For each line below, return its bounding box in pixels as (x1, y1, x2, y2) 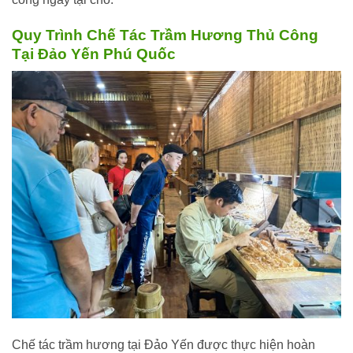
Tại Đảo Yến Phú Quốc (12, 45, 176, 62)
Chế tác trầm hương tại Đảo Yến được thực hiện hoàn (12, 337, 315, 351)
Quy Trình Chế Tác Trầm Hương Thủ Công (12, 26, 318, 43)
